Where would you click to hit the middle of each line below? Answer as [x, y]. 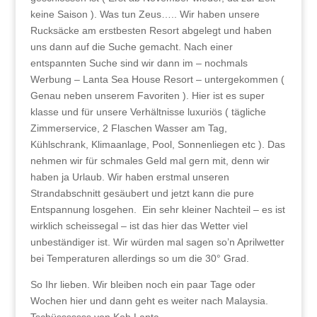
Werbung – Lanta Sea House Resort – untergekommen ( [157, 80]
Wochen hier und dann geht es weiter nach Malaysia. [149, 301]
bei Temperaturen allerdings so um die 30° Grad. [139, 259]
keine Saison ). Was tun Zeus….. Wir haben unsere [145, 15]
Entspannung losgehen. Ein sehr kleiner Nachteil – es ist [157, 210]
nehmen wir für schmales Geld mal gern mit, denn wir [150, 161]
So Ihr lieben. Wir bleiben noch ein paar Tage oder [143, 285]
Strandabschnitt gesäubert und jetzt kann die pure [142, 194]
